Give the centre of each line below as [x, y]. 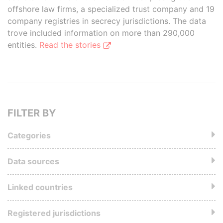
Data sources [33, 161]
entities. [23, 45]
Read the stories [71, 45]
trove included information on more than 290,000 [101, 33]
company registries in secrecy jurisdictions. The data [107, 21]
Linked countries [40, 187]
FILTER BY [32, 113]
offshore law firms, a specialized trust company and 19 [111, 9]
